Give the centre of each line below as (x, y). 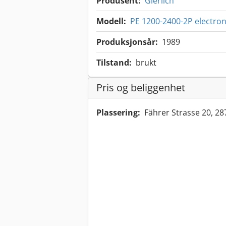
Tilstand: (114, 63)
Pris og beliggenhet (141, 88)
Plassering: (118, 113)
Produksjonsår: (127, 42)
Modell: (111, 21)
